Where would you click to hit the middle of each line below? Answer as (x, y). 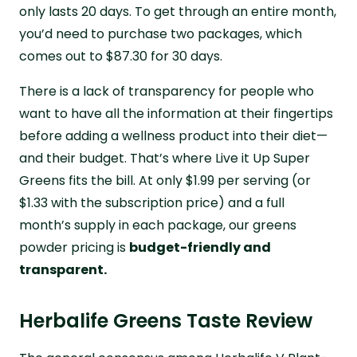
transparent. (64, 269)
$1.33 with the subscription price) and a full (152, 202)
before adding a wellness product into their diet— (173, 135)
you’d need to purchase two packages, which (161, 33)
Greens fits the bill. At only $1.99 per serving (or (165, 180)
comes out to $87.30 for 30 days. (121, 56)
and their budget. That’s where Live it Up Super (165, 158)
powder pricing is (74, 247)
